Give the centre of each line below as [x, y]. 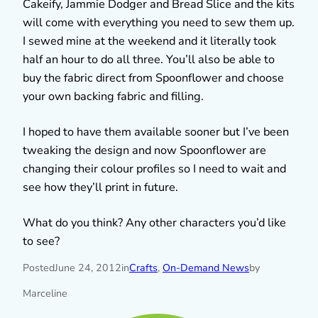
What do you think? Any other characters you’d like [154, 223]
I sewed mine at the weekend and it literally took [149, 41]
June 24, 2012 [88, 268]
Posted [39, 268]
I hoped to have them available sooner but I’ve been [156, 132]
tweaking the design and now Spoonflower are [144, 150]
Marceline [45, 294]
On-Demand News [206, 268]
